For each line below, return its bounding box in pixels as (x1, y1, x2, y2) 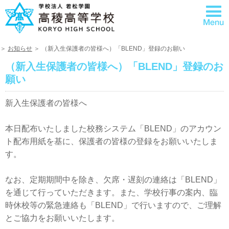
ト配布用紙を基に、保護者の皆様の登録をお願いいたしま (5, 136, 218, 146)
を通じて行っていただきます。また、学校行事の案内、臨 (5, 188, 218, 197)
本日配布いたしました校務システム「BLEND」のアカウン (5, 124, 221, 133)
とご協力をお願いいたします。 (5, 213, 120, 222)
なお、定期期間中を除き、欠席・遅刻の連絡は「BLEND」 (5, 175, 221, 184)
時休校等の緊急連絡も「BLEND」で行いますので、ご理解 (5, 200, 221, 210)
